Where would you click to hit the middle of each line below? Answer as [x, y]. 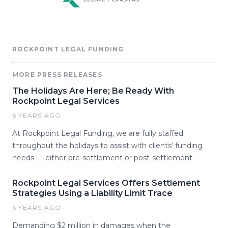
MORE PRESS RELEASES [57, 75]
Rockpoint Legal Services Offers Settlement [106, 183]
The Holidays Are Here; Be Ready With [93, 91]
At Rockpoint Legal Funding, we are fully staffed [98, 133]
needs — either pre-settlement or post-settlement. [103, 158]
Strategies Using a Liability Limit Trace [92, 193]
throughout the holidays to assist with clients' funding [107, 146]
